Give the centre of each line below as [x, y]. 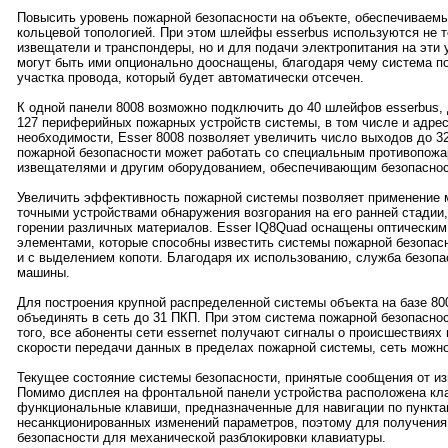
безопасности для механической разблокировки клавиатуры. [201, 437]
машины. [43, 272]
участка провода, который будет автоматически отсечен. [190, 77]
